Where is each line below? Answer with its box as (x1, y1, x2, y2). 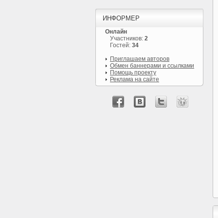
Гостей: (110, 42, 132, 49)
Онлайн (105, 28, 127, 35)
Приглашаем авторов (110, 55, 169, 62)
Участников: (110, 35, 145, 42)
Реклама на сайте (110, 76, 159, 83)
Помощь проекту (110, 69, 156, 76)
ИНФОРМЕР (103, 15, 140, 22)
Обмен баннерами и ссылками (110, 62, 194, 69)
